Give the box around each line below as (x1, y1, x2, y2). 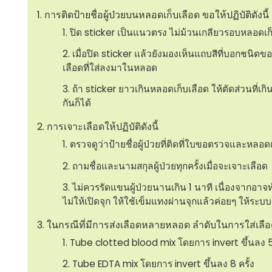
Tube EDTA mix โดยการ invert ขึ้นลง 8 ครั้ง (72, 257, 254, 270)
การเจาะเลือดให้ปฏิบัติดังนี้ (47, 120, 158, 134)
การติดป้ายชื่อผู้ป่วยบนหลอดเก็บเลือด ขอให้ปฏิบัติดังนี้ (44, 8, 269, 22)
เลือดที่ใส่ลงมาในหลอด (62, 61, 157, 75)
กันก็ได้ (62, 97, 91, 110)
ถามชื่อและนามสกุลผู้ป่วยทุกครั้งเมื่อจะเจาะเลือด (72, 159, 268, 172)
